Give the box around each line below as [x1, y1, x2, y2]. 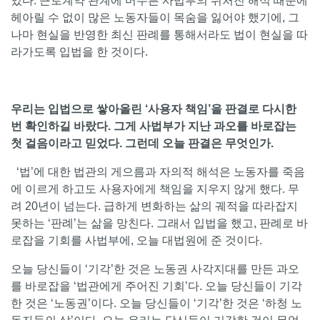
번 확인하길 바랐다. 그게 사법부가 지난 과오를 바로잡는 [11, 120, 296, 133]
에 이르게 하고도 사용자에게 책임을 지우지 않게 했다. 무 [11, 183, 299, 196]
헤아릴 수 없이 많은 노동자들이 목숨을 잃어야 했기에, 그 [11, 11, 299, 24]
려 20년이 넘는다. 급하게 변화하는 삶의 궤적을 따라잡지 [11, 200, 298, 213]
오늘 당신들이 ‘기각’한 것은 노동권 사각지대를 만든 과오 [11, 263, 299, 276]
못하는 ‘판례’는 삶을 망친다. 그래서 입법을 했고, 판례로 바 [11, 217, 308, 230]
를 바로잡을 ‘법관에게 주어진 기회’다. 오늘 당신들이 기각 [11, 280, 302, 293]
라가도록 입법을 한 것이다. [11, 46, 151, 59]
